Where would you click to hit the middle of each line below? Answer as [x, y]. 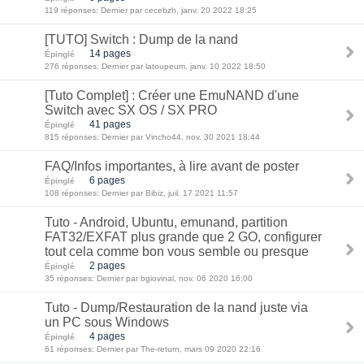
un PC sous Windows [107, 322]
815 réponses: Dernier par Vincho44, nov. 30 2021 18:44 [152, 137]
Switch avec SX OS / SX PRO [131, 110]
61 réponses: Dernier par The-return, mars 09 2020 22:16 [153, 349]
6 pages [107, 180]
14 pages [110, 53]
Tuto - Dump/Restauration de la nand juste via [176, 308]
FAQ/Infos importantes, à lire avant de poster [172, 166]
